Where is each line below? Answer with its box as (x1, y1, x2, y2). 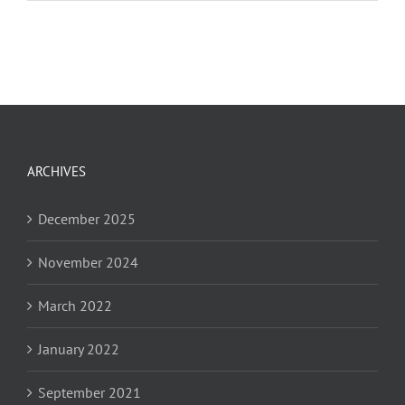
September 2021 (38, 383, 141, 402)
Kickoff (167, 15, 202, 32)
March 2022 (38, 297, 112, 316)
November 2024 (38, 253, 138, 272)
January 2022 (38, 340, 119, 359)
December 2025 (38, 210, 136, 229)
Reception (167, 34, 217, 51)
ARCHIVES (27, 163, 86, 181)
